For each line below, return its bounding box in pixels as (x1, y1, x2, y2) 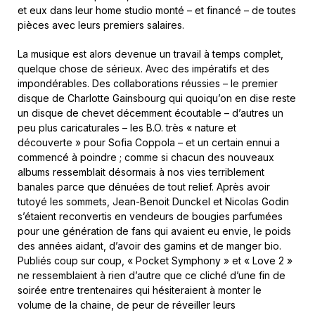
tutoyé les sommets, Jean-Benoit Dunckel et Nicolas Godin (18, 195, 289, 207)
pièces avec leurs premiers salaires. (18, 19, 184, 31)
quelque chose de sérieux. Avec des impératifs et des (18, 63, 269, 75)
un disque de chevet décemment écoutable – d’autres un (18, 107, 283, 119)
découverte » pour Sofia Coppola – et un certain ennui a (18, 136, 280, 148)
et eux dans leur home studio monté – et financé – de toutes (18, 4, 296, 16)
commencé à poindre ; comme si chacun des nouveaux (18, 151, 274, 163)
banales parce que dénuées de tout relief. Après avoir (18, 181, 270, 193)
